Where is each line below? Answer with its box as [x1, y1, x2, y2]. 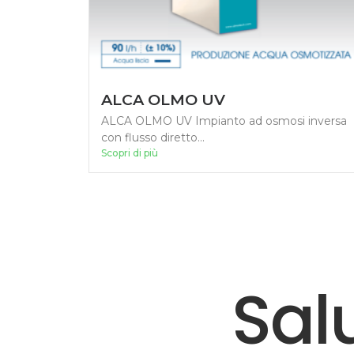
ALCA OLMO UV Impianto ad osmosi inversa [101, 113, 347, 128]
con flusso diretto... [101, 130, 205, 145]
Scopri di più [101, 146, 158, 159]
